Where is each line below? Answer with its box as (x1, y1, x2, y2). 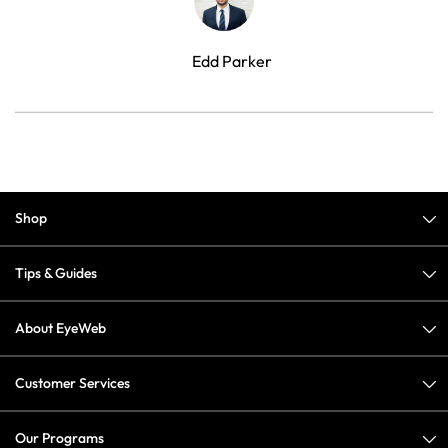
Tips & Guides (15, 264, 97, 283)
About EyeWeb (15, 319, 106, 338)
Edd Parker (191, 51, 272, 72)
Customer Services (15, 374, 130, 393)
